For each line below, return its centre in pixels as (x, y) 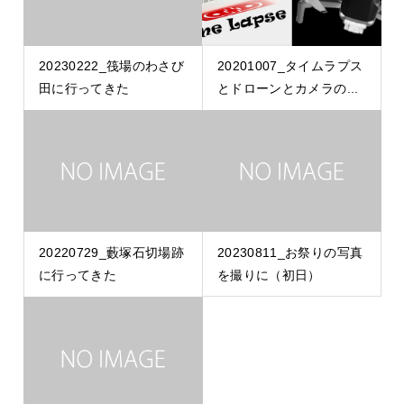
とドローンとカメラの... (288, 89)
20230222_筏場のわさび (111, 66)
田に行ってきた (84, 89)
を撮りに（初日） (269, 275)
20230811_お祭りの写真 (290, 252)
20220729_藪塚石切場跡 (111, 252)
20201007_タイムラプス (290, 66)
